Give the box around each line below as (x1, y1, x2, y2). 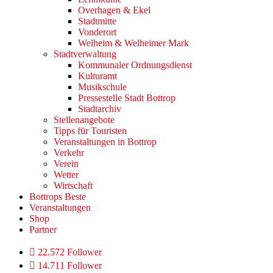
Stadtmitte (78, 16, 116, 27)
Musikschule (78, 82, 127, 93)
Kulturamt (78, 71, 117, 82)
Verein (54, 158, 79, 169)
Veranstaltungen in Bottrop (54, 136, 157, 147)
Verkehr (54, 147, 84, 158)
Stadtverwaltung (54, 49, 116, 60)
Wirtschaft (54, 180, 93, 191)
